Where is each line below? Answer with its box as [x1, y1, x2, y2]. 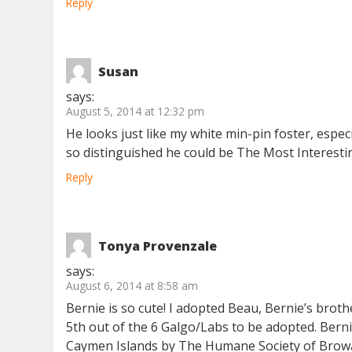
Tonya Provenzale [98, 237, 218, 255]
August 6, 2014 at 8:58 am [66, 278, 199, 294]
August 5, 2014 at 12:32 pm [66, 104, 205, 119]
